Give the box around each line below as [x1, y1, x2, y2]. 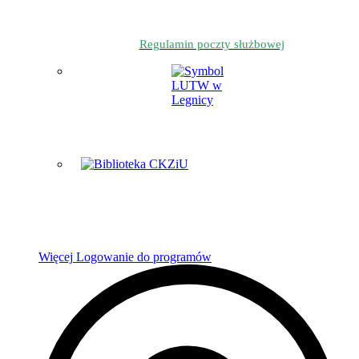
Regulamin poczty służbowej [139, 37, 284, 50]
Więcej [38, 249, 73, 264]
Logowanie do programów [76, 249, 212, 264]
